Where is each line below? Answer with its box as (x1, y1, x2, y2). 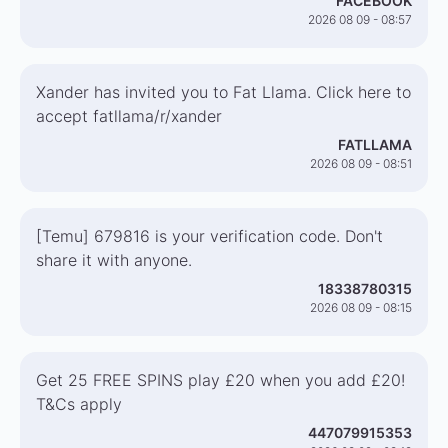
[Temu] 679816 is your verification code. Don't (36, 226, 383, 246)
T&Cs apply (36, 394, 122, 414)
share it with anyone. (36, 250, 192, 270)
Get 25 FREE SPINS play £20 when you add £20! (36, 370, 405, 390)
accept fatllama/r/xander (36, 106, 222, 126)
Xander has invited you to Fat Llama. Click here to (36, 82, 411, 102)
